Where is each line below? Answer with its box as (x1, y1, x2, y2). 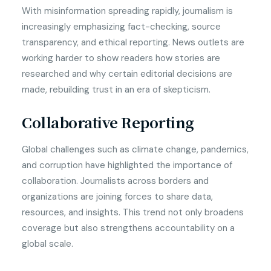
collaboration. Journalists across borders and (22, 175, 209, 187)
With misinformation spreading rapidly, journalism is (22, 5, 233, 17)
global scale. (22, 238, 73, 250)
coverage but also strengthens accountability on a (22, 222, 235, 234)
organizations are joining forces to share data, (22, 191, 213, 203)
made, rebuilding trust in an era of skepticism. (22, 83, 211, 96)
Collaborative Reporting (22, 111, 194, 132)
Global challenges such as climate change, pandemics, (22, 143, 249, 155)
